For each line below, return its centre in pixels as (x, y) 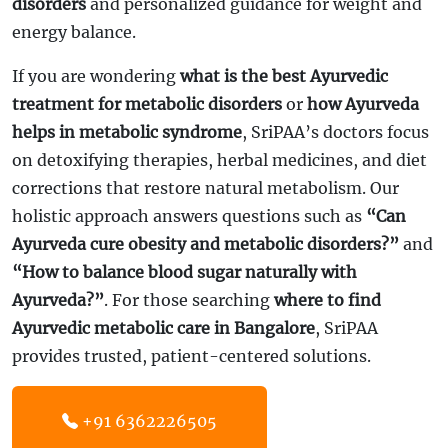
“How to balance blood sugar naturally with (184, 272)
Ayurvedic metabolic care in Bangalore (163, 328)
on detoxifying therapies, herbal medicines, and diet (219, 160)
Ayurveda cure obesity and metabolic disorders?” (205, 244)
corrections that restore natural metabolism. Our (205, 188)
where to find (327, 300)
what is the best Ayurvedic (284, 76)
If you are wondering (96, 76)
